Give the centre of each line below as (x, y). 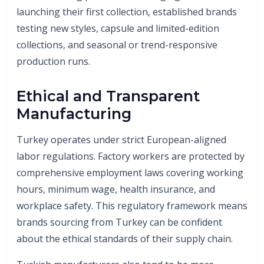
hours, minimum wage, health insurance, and (116, 189)
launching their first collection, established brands (127, 11)
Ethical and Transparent (108, 96)
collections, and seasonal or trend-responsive (117, 44)
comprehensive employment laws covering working (130, 172)
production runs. (53, 61)
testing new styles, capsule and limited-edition (118, 28)
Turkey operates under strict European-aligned (121, 139)
